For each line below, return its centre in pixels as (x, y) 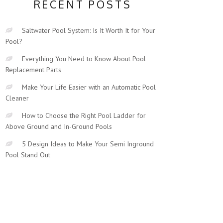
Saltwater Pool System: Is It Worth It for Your (89, 31)
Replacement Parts (33, 70)
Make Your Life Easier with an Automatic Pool (89, 87)
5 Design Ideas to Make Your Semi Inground (88, 144)
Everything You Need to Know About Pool (84, 59)
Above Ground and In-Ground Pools (59, 127)
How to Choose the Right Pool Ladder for (84, 116)
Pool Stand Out (28, 155)
